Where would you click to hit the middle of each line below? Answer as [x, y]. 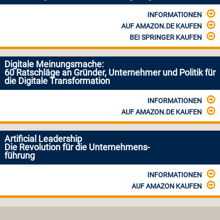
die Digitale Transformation [57, 81]
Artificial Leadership [43, 139]
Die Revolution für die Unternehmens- [77, 147]
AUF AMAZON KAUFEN [166, 186]
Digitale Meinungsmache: [54, 65]
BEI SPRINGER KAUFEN [165, 38]
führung [19, 156]
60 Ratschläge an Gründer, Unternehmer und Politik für [110, 73]
